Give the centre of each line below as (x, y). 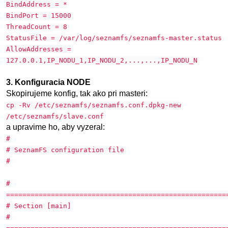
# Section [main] (39, 206)
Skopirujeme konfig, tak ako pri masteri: (77, 93)
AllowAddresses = (39, 49)
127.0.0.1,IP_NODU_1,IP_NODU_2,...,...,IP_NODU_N (102, 60)
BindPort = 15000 (39, 16)
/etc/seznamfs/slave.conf (55, 116)
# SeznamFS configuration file (65, 150)
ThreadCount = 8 (37, 27)
